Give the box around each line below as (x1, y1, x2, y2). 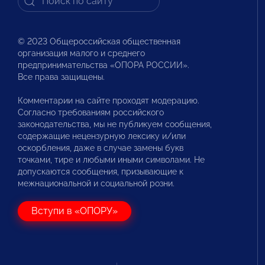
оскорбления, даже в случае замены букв (18, 143, 183, 153)
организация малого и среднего (18, 48, 145, 58)
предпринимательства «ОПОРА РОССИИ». (18, 60, 189, 70)
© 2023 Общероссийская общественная (18, 36, 180, 46)
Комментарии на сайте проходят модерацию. (18, 95, 199, 105)
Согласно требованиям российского (18, 107, 164, 117)
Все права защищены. (18, 72, 105, 82)
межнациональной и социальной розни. (18, 178, 174, 188)
